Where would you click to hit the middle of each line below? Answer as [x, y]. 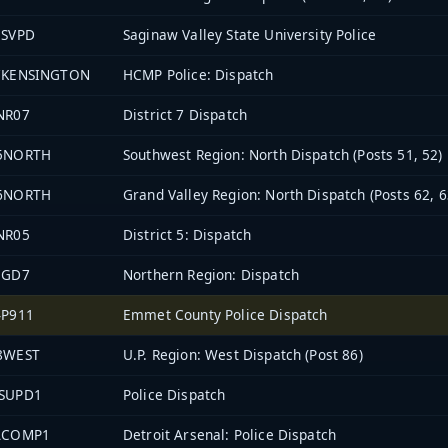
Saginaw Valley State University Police [250, 34]
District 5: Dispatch [187, 234]
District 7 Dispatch [185, 114]
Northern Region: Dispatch [211, 274]
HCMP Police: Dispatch [198, 74]
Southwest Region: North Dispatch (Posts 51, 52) [283, 154]
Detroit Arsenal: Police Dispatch [230, 434]
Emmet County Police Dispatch [225, 314]
